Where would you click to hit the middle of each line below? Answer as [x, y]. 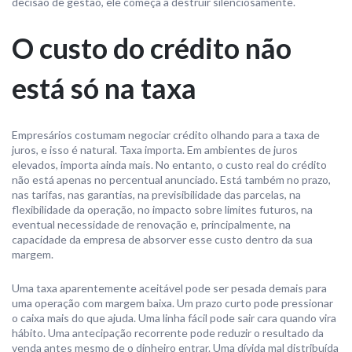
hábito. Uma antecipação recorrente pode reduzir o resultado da [168, 333]
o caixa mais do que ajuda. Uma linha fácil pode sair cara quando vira [174, 318]
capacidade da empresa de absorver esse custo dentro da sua [162, 239]
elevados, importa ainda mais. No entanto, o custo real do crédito [169, 165]
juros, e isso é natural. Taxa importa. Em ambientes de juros [155, 150]
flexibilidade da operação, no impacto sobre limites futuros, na [162, 209]
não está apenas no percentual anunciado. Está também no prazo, [171, 180]
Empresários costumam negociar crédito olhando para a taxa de [166, 135]
